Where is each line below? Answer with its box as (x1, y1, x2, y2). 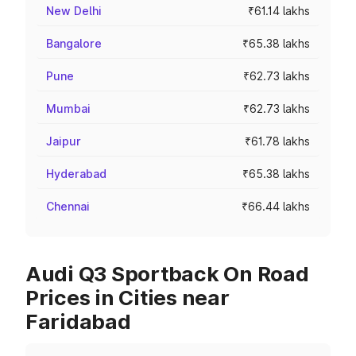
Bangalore (46, 37, 102, 50)
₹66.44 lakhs (242, 199, 310, 213)
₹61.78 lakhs (245, 134, 310, 148)
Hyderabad (46, 167, 106, 180)
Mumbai (46, 102, 91, 115)
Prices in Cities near (25, 285, 230, 310)
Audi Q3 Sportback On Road (25, 261, 309, 286)
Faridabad (25, 309, 131, 334)
